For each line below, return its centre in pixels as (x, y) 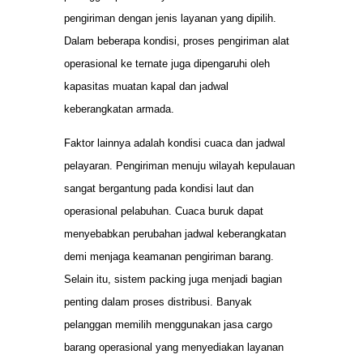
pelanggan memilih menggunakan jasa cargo (168, 324)
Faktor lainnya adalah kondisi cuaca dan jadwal (175, 143)
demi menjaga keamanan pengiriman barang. (169, 256)
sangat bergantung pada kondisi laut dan (159, 188)
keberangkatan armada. (119, 109)
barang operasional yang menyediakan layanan (174, 347)
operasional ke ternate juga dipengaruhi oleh (167, 63)
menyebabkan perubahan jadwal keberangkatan (175, 233)
